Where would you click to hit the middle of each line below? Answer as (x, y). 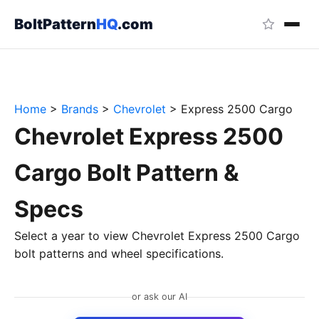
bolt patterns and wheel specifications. (119, 253)
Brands (80, 109)
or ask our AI (159, 297)
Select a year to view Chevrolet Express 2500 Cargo (157, 236)
